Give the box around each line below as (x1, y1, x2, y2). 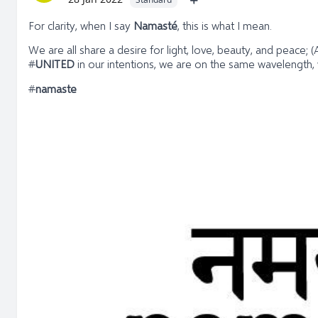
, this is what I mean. (177, 18, 275, 32)
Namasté (133, 18, 177, 32)
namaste (35, 81, 77, 95)
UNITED (35, 57, 75, 71)
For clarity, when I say (28, 18, 133, 32)
